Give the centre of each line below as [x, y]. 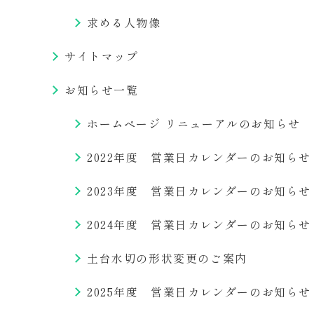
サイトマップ [102, 56]
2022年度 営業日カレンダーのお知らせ [199, 157]
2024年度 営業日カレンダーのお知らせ [199, 224]
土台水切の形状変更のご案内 [167, 258]
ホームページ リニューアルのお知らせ [194, 123]
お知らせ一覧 [102, 90]
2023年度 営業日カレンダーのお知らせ [199, 191]
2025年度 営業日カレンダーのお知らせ [199, 292]
